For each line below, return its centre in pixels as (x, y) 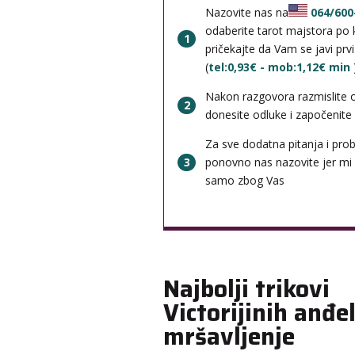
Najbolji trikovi (247, 289)
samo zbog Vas (245, 181)
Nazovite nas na (247, 13)
